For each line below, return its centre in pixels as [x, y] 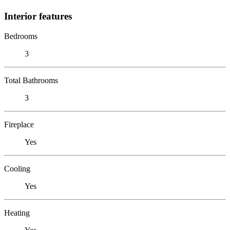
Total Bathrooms [31, 80]
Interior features [38, 16]
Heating [17, 213]
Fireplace [19, 124]
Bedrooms [21, 36]
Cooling [17, 168]
